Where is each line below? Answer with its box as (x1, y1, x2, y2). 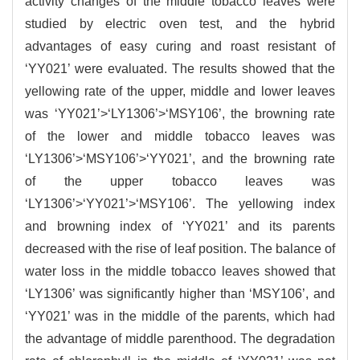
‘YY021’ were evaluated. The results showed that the (25, 62, 335, 76)
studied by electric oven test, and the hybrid (25, 17, 335, 31)
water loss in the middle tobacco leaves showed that (25, 264, 335, 279)
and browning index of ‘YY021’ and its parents (25, 219, 335, 234)
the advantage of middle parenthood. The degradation (25, 332, 335, 346)
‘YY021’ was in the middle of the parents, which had (25, 309, 335, 324)
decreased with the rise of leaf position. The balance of (25, 242, 335, 256)
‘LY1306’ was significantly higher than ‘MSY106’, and (25, 287, 335, 301)
